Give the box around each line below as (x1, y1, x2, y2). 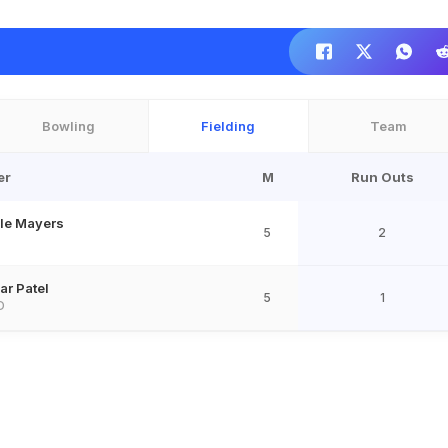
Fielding (201, 118, 256, 134)
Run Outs (350, 169, 414, 185)
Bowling (42, 118, 96, 134)
